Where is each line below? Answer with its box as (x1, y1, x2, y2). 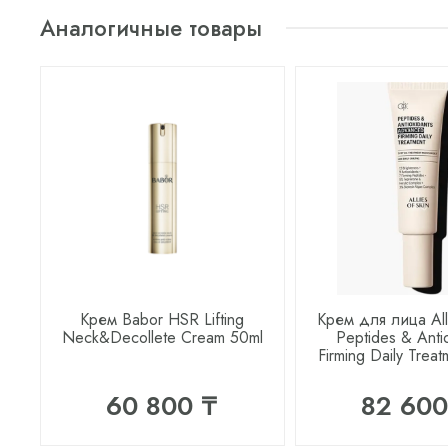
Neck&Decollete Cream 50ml (61, 326, 263, 350)
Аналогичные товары (40, 11, 262, 44)
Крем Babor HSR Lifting (80, 308, 245, 332)
